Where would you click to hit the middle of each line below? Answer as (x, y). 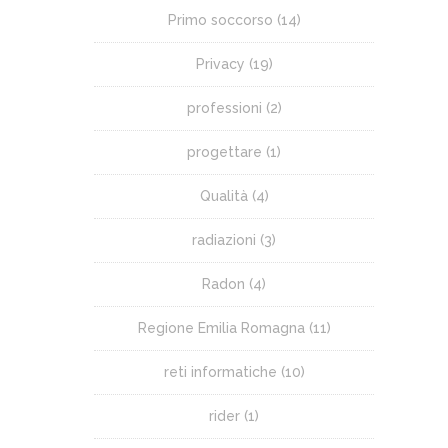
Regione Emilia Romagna (221, 327)
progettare (224, 151)
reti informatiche (220, 371)
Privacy (220, 63)
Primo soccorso (220, 19)
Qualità (223, 195)
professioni (224, 107)
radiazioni (224, 239)
